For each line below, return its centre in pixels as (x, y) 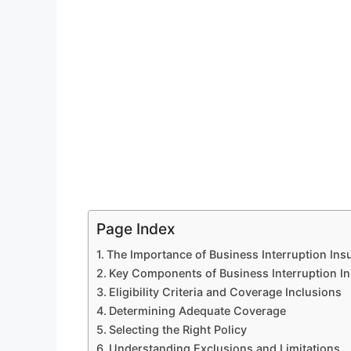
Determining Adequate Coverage (197, 311)
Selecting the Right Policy (177, 330)
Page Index (136, 229)
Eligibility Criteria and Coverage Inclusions (225, 292)
